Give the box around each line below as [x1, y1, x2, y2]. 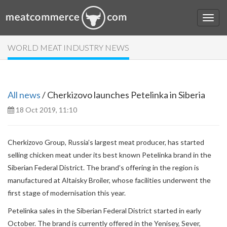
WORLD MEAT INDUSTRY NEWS [8, 43, 129, 52]
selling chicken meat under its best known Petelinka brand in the [8, 150, 211, 159]
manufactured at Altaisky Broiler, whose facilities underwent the [8, 176, 211, 184]
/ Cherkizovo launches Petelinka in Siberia [41, 89, 205, 100]
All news [8, 89, 41, 100]
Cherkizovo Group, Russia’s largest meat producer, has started [8, 138, 204, 146]
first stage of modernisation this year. [8, 188, 126, 197]
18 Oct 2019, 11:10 [14, 105, 77, 114]
